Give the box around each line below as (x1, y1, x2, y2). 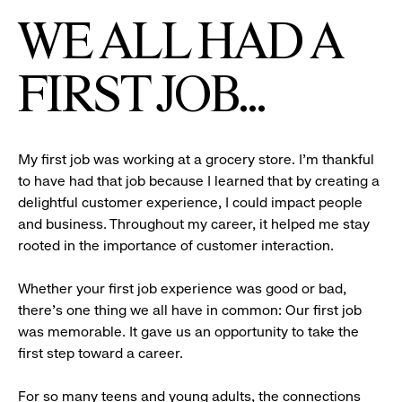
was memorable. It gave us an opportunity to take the (18, 323, 359, 341)
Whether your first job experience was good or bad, (18, 280, 346, 298)
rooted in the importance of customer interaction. (18, 237, 334, 255)
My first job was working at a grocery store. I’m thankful (18, 151, 374, 169)
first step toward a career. (18, 345, 183, 363)
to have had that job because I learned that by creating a (18, 172, 380, 190)
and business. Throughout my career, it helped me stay (18, 215, 370, 233)
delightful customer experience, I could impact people (18, 194, 363, 212)
